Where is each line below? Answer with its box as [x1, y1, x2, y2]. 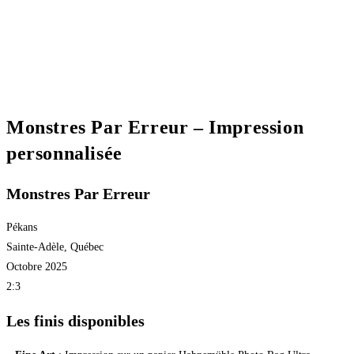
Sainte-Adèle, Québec [6, 241, 104, 254]
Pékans [6, 221, 37, 234]
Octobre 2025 [6, 261, 67, 273]
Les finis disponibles [6, 312, 145, 330]
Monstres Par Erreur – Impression [6, 116, 304, 137]
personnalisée [6, 142, 122, 164]
